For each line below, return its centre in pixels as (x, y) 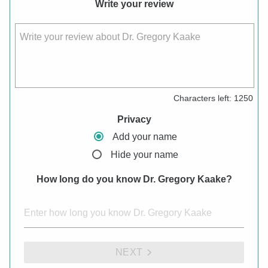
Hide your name (144, 154)
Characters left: (202, 98)
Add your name (144, 136)
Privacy (134, 119)
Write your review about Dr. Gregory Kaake (110, 37)
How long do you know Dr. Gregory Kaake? (134, 179)
